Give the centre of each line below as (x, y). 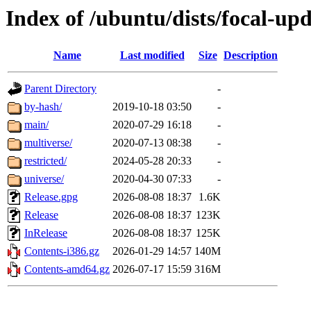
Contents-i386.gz (62, 251)
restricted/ (45, 161)
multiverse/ (48, 143)
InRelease (46, 233)
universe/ (44, 179)
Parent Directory (60, 89)
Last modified (152, 56)
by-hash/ (43, 107)
